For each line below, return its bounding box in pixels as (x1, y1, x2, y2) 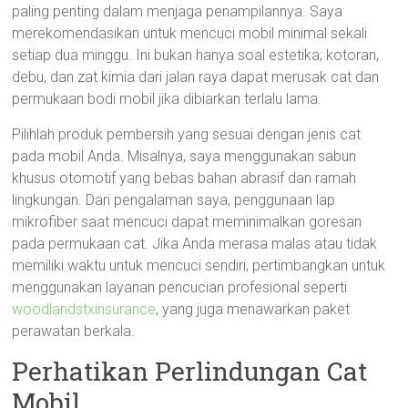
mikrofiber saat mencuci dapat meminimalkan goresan (12, 213, 362, 230)
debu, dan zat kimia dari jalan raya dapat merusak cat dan (12, 68, 380, 86)
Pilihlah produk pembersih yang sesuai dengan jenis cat (12, 126, 362, 143)
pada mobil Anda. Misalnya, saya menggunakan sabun (12, 148, 357, 165)
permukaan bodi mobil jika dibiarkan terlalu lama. (12, 90, 322, 107)
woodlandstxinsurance (12, 301, 157, 318)
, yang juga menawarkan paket (156, 301, 351, 318)
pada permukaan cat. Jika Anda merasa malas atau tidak (12, 235, 378, 252)
